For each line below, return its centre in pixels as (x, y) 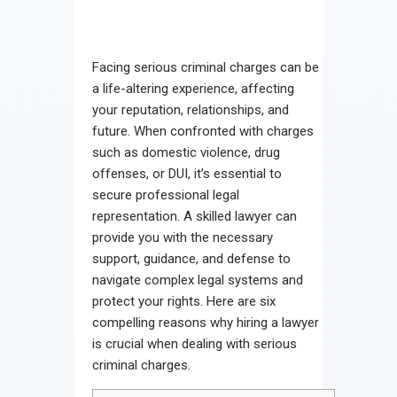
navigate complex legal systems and (198, 280)
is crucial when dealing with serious (195, 343)
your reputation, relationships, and (191, 109)
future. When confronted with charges (203, 131)
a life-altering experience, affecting (193, 88)
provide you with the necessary (183, 237)
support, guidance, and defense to (191, 258)
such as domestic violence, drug (186, 152)
